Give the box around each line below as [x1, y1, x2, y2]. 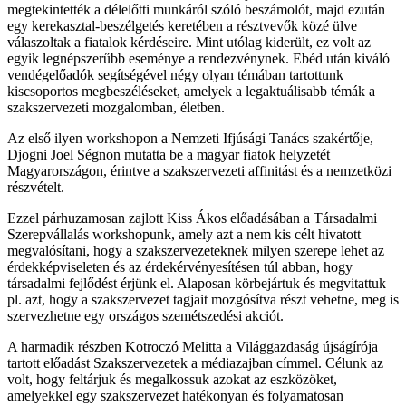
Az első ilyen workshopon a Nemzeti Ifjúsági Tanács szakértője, [7, 130, 373, 147]
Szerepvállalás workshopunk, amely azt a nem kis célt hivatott [7, 227, 361, 243]
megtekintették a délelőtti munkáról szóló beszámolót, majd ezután [7, 2, 385, 18]
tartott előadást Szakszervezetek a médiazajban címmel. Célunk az [7, 355, 383, 372]
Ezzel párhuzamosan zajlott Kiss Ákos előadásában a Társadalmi [7, 210, 377, 227]
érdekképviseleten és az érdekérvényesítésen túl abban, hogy [7, 259, 353, 275]
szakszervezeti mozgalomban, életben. [7, 100, 225, 116]
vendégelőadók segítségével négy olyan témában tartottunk [7, 67, 343, 83]
